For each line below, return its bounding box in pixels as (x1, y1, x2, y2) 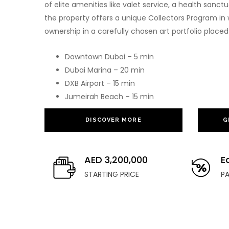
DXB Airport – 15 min (65, 78, 135, 88)
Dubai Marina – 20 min (65, 65, 145, 75)
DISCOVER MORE (85, 117, 142, 123)
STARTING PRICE (84, 169, 139, 180)
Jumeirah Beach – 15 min (65, 91, 154, 102)
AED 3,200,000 (84, 153, 148, 167)
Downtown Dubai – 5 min (65, 52, 154, 62)
